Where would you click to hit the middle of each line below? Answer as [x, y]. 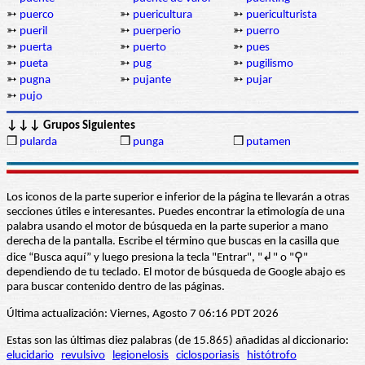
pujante [152, 81]
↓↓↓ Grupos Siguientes [71, 126]
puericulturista [281, 15]
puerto [150, 48]
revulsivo [83, 356]
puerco [37, 15]
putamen [268, 143]
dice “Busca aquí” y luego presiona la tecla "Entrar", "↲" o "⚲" [157, 258]
